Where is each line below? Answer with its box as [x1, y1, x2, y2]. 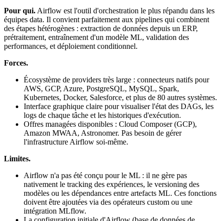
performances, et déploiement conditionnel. [4, 41, 138, 50]
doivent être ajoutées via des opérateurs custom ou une [24, 197, 192, 206]
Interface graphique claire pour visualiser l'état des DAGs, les [24, 102, 214, 110]
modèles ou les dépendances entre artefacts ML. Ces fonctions [24, 188, 217, 197]
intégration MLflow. [24, 206, 86, 215]
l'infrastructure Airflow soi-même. [24, 137, 128, 146]
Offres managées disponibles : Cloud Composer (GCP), [24, 119, 197, 128]
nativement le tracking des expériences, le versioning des [24, 180, 199, 188]
